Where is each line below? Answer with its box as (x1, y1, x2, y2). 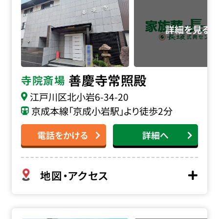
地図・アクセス (40, 167, 109, 183)
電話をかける (37, 128, 88, 141)
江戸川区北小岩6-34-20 (29, 90, 129, 104)
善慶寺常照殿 (68, 70, 147, 89)
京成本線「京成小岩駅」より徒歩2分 (31, 104, 173, 118)
